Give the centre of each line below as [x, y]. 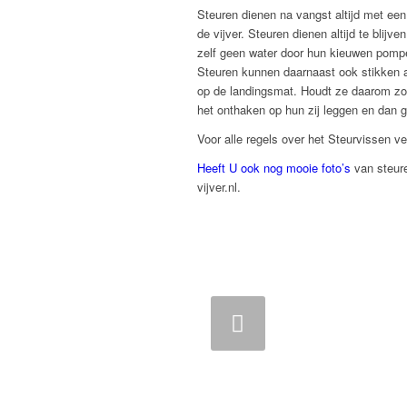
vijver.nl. [219, 187]
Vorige [74, 325]
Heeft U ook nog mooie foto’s [276, 168]
